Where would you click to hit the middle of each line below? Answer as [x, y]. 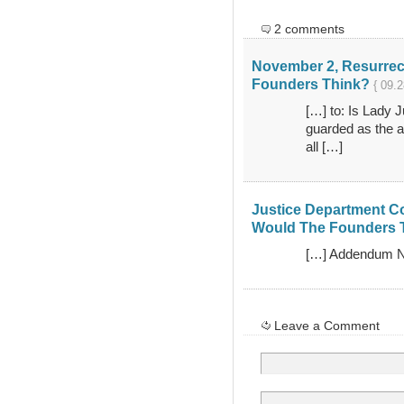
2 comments [309, 28]
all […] [324, 146]
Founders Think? [310, 83]
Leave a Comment [326, 325]
